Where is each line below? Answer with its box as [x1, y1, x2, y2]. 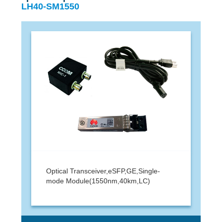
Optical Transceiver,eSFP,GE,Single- [46, 166, 160, 175]
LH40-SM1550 [21, 1, 79, 11]
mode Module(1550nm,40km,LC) [46, 176, 150, 185]
